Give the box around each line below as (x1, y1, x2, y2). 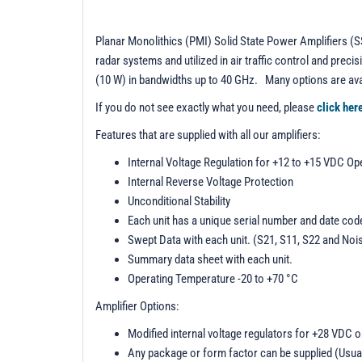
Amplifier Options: (95, 298, 179, 314)
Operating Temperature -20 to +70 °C (128, 271, 298, 286)
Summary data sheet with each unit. (128, 251, 293, 267)
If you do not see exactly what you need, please (95, 99, 314, 115)
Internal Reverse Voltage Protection (128, 174, 293, 189)
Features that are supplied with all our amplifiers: (95, 127, 321, 142)
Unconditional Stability (128, 193, 230, 208)
